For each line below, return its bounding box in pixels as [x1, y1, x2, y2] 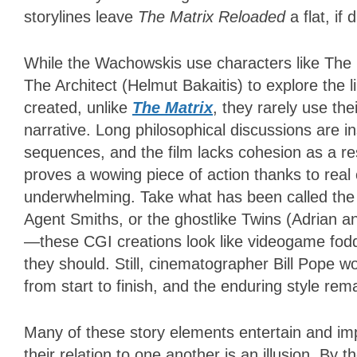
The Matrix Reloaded [138, 8, 285, 26]
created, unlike [24, 99, 132, 117]
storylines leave [24, 8, 138, 26]
